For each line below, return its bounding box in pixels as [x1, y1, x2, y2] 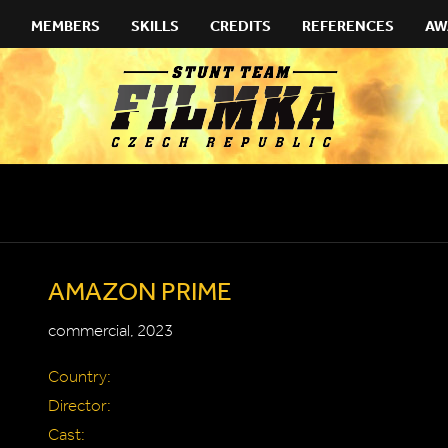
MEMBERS [31, 16, 100, 35]
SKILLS [131, 16, 179, 35]
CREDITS [210, 16, 271, 35]
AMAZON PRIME [48, 275, 232, 305]
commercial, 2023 [48, 320, 173, 341]
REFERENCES [302, 16, 394, 35]
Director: [48, 395, 111, 416]
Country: [48, 366, 111, 387]
